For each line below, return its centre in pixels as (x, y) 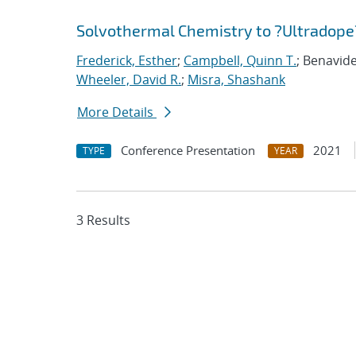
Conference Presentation (188, 150)
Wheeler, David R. (129, 79)
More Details (117, 112)
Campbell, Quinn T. (240, 60)
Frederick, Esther (127, 60)
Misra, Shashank (236, 79)
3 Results (103, 220)
